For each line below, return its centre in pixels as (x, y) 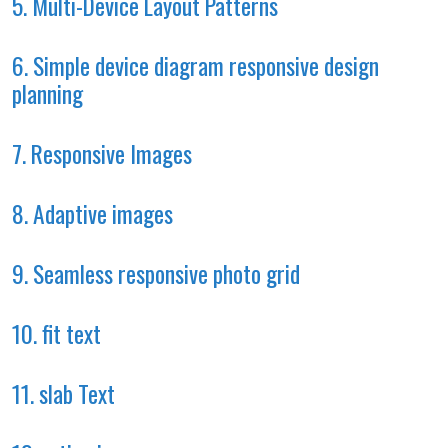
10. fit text (56, 334)
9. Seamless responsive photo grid (156, 274)
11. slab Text (63, 394)
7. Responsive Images (102, 154)
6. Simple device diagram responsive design (195, 66)
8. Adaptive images (92, 214)
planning (47, 94)
